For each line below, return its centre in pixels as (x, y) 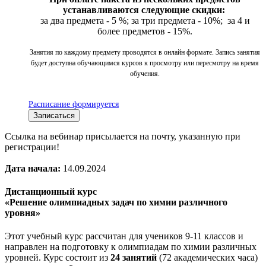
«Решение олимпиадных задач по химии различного (116, 202)
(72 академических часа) (207, 258)
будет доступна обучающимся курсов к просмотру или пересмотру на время (145, 63)
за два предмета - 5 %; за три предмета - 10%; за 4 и (145, 20)
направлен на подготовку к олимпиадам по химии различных (131, 247)
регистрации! (32, 147)
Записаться (54, 115)
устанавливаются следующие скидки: (145, 9)
